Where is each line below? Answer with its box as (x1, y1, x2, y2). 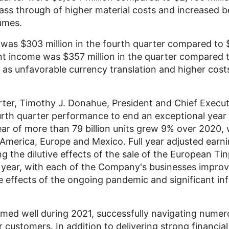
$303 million (20, 38, 73, 49)
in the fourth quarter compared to (73, 38, 226, 49)
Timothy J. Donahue (19, 98, 107, 108)
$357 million (63, 51, 115, 62)
